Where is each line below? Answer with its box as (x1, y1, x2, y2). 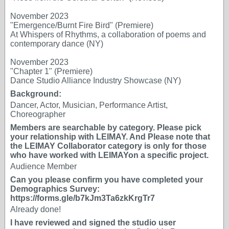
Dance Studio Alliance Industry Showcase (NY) (10, 76, 181, 85)
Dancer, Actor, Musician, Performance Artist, (10, 101, 168, 109)
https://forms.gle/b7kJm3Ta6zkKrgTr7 (10, 194, 155, 202)
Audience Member (10, 162, 77, 171)
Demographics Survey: (10, 185, 100, 193)
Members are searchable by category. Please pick (10, 123, 201, 132)
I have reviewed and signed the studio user (10, 218, 176, 227)
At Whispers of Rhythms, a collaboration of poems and (10, 30, 206, 39)
